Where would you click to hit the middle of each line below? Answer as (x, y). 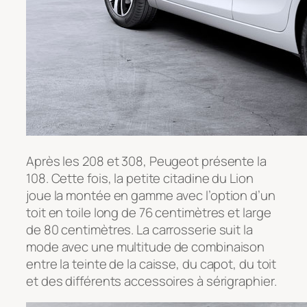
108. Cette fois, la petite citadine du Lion (140, 178)
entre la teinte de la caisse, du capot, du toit (151, 263)
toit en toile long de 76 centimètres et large (149, 212)
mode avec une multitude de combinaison (146, 246)
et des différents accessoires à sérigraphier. (151, 281)
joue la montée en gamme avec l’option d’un (151, 195)
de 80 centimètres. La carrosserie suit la (139, 229)
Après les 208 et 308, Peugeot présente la (146, 161)
